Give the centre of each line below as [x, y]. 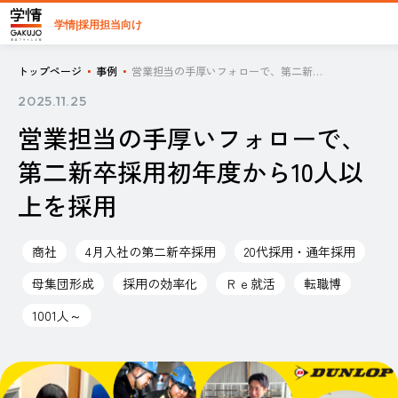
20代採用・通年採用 [300, 251]
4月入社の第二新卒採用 [151, 251]
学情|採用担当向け [98, 25]
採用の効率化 [160, 283]
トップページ [50, 71]
